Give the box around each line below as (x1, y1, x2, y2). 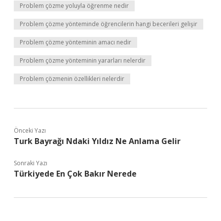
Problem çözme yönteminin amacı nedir (20, 38, 131, 46)
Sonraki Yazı (14, 159, 47, 167)
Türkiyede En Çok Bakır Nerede (14, 168, 137, 179)
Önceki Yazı (14, 126, 46, 135)
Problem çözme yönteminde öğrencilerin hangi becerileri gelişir (20, 20, 197, 28)
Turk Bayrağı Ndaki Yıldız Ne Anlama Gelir (14, 136, 181, 147)
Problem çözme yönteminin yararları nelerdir (20, 56, 146, 65)
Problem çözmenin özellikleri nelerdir (20, 74, 124, 83)
